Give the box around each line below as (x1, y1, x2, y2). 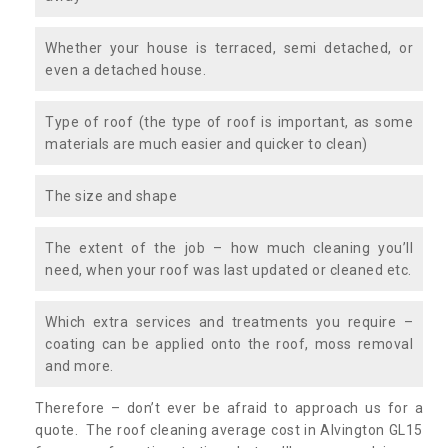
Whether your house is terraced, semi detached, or (45, 39, 413, 56)
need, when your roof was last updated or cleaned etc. (45, 261, 412, 278)
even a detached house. (45, 61, 206, 78)
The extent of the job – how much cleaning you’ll (45, 239, 413, 256)
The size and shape (45, 187, 177, 204)
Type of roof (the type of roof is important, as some (45, 113, 413, 130)
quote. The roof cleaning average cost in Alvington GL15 (35, 421, 423, 438)
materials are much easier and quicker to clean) (45, 135, 368, 152)
